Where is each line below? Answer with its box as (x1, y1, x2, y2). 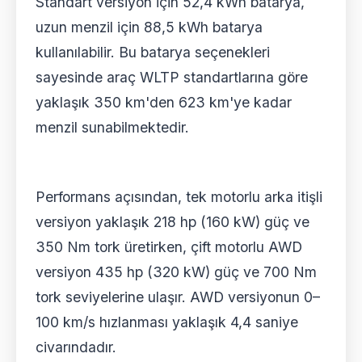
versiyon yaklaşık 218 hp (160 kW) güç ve (36, 213, 309, 231)
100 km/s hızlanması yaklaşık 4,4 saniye (36, 314, 298, 331)
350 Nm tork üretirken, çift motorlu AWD (36, 238, 302, 256)
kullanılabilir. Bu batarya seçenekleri (36, 44, 270, 61)
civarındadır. (36, 339, 116, 356)
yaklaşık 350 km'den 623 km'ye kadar (36, 94, 292, 112)
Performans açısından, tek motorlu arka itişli (36, 188, 322, 206)
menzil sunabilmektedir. (36, 119, 189, 137)
